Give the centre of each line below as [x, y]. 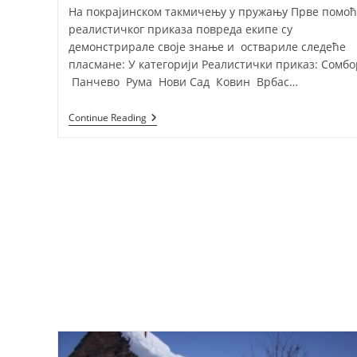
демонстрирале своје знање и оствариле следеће [207, 47]
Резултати [173, 118]
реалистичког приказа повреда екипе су [180, 29]
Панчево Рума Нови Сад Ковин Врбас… [183, 82]
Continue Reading [107, 118]
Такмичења [177, 131]
